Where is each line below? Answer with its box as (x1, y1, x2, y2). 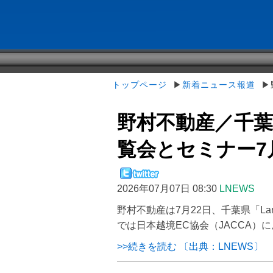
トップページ (112, 80, 167, 90)
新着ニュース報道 (182, 80, 255, 90)
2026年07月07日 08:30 (117, 183, 217, 194)
